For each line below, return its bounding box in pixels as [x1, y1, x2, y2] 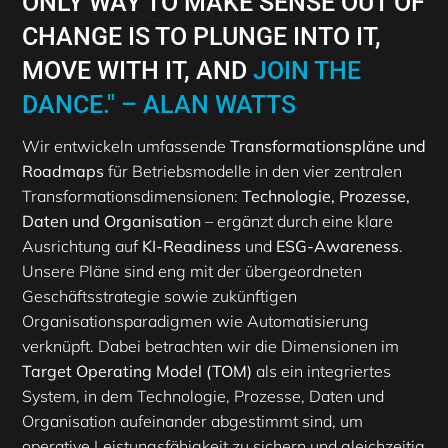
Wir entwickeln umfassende [22, 136, 230, 157]
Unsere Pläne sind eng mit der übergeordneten [22, 261, 362, 282]
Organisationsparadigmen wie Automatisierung [22, 311, 369, 332]
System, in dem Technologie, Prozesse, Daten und [22, 386, 384, 407]
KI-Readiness [142, 236, 241, 257]
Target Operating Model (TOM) [22, 361, 252, 382]
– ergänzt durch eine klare [201, 211, 393, 232]
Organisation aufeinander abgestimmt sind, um [22, 411, 363, 432]
